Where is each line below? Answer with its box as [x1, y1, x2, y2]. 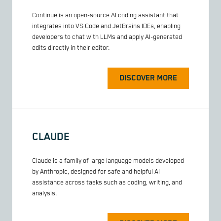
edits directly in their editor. [32, 44, 110, 52]
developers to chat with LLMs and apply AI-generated [32, 34, 182, 41]
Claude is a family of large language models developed [32, 157, 184, 165]
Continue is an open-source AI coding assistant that [32, 12, 179, 20]
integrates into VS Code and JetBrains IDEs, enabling [32, 23, 181, 31]
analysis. [32, 189, 57, 197]
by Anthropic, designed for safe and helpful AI [32, 168, 160, 176]
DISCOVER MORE [119, 74, 177, 83]
